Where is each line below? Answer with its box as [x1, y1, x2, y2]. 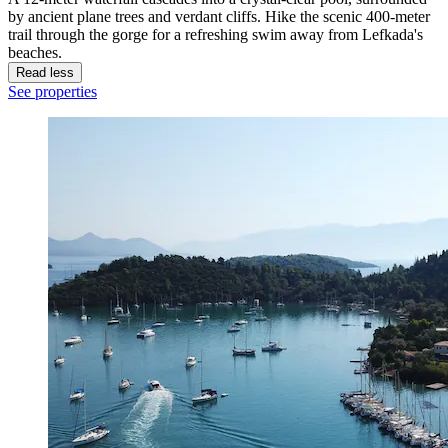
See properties [8, 82, 97, 100]
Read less [16, 64, 74, 80]
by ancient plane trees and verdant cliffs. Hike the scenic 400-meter [8, 7, 430, 25]
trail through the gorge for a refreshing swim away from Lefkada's [8, 25, 423, 43]
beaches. [8, 43, 62, 61]
